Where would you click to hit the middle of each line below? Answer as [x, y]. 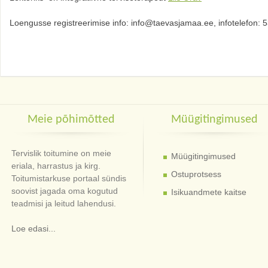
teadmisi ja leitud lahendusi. [64, 203]
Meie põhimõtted [71, 119]
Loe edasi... [34, 228]
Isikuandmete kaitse [208, 192]
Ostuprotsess [196, 174]
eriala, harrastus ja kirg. [56, 165]
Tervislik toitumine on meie [62, 153]
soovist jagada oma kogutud [65, 191]
